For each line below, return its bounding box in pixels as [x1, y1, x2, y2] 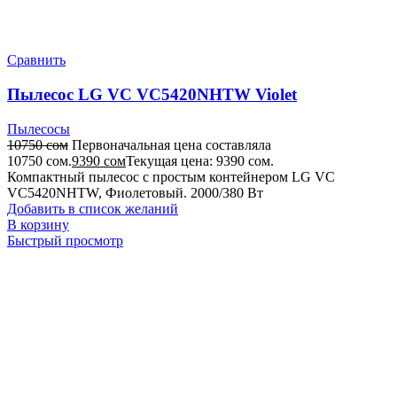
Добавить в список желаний [7, 200, 178, 216]
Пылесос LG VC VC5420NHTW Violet [7, 84, 297, 104]
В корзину [7, 216, 69, 232]
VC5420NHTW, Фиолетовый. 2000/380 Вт [7, 184, 263, 200]
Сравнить [7, 52, 66, 68]
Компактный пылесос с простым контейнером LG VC [7, 168, 335, 184]
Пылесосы [7, 121, 70, 136]
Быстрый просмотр [7, 232, 123, 248]
